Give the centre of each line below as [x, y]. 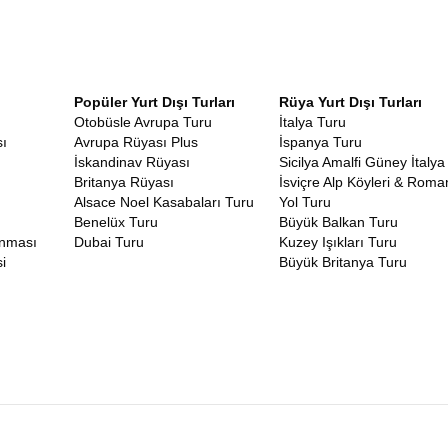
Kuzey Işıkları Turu [338, 242]
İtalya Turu [312, 122]
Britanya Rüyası [124, 182]
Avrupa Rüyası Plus [136, 142]
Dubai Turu [109, 242]
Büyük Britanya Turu [343, 262]
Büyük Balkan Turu [338, 222]
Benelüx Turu [116, 222]
